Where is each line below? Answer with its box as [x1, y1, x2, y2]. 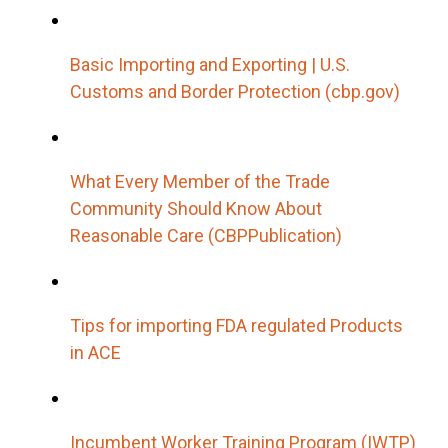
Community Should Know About [70, 197, 322, 219]
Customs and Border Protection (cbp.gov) [70, 80, 400, 102]
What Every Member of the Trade [70, 170, 330, 192]
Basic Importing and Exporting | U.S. [70, 53, 350, 75]
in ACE [70, 341, 121, 363]
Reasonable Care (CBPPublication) [70, 224, 342, 246]
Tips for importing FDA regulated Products [70, 314, 403, 336]
